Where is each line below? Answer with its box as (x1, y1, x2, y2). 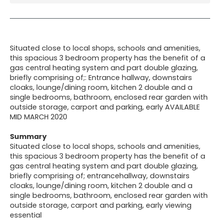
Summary (10, 131, 47, 141)
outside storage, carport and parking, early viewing (10, 200, 192, 210)
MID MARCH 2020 (10, 111, 67, 122)
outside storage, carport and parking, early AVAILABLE (10, 102, 200, 112)
